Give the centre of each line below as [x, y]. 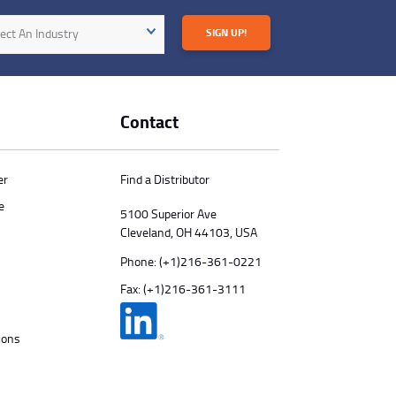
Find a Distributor [165, 179]
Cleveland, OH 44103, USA [189, 232]
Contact [149, 121]
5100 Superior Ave [168, 213]
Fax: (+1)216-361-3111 [183, 288]
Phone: [140, 261]
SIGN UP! [226, 32]
